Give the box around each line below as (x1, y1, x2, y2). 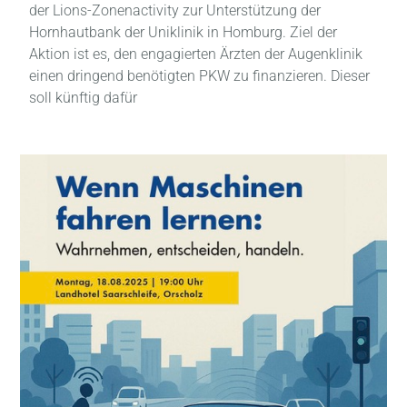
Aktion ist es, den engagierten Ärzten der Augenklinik (29, 45, 363, 64)
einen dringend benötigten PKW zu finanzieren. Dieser (29, 67, 371, 85)
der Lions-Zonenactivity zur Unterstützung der (29, 2, 322, 20)
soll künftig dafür (29, 89, 138, 107)
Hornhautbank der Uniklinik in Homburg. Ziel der (29, 24, 338, 42)
